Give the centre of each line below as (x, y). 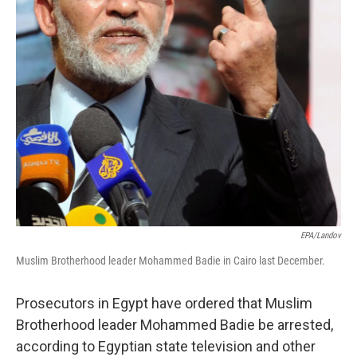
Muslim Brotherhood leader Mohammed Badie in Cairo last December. (171, 261)
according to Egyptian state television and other (166, 346)
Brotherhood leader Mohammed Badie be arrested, (175, 325)
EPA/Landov (321, 235)
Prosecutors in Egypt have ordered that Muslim (164, 303)
